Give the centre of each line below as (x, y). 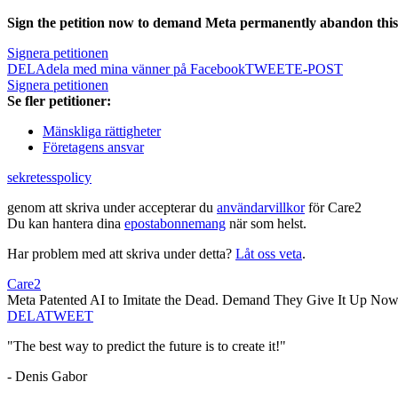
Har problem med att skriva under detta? (121, 254)
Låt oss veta (269, 254)
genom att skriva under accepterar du (112, 208)
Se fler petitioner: (59, 101)
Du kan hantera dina (66, 224)
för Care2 (333, 208)
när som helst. (266, 224)
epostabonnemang (175, 224)
